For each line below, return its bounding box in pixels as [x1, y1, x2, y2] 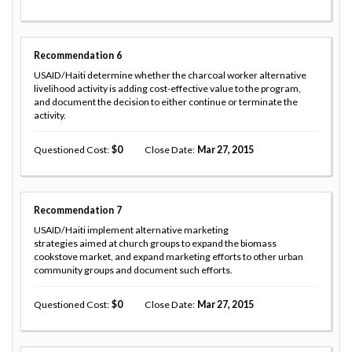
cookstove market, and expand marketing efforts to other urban [34, 250, 303, 262]
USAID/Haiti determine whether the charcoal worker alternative [34, 69, 306, 82]
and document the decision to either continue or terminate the [34, 96, 298, 108]
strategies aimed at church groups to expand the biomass [34, 236, 277, 249]
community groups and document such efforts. [34, 263, 233, 276]
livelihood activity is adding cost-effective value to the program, [34, 82, 301, 95]
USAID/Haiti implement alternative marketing [34, 223, 229, 236]
